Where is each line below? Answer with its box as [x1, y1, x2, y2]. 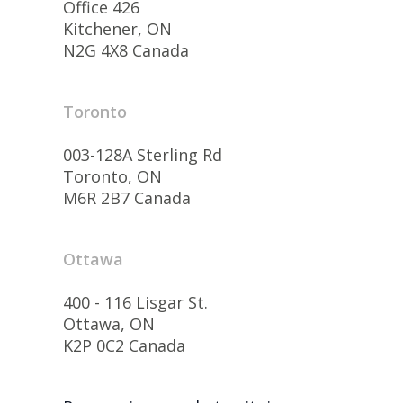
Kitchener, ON [63, 17, 172, 40]
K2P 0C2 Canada [63, 334, 185, 356]
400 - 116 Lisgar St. [63, 291, 208, 313]
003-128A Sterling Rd [63, 143, 222, 166]
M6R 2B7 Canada [63, 186, 191, 209]
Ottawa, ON [63, 312, 155, 335]
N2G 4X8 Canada [63, 39, 189, 61]
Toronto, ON [63, 165, 162, 187]
